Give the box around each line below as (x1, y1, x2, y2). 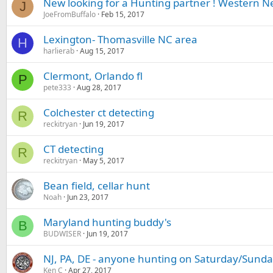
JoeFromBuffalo (43, 9, 96, 19)
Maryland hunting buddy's (43, 215, 171, 229)
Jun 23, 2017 (67, 192, 108, 202)
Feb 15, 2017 (101, 9, 144, 19)
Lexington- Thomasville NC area (43, 32, 197, 46)
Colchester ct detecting (43, 105, 154, 119)
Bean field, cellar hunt (43, 179, 150, 193)
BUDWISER (43, 229, 81, 239)
